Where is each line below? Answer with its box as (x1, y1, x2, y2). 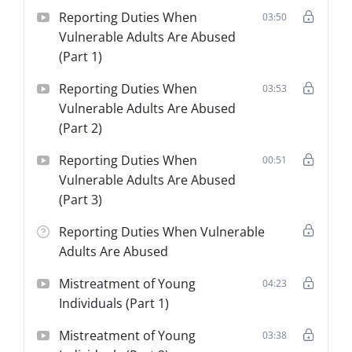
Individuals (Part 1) (59, 294, 170, 312)
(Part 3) (59, 190, 103, 208)
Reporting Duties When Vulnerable (59, 222, 266, 240)
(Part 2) (59, 119, 103, 137)
